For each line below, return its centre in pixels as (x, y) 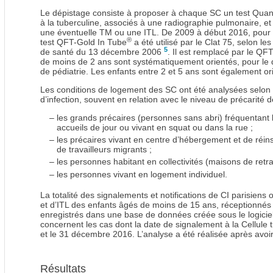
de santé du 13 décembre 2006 (102, 52)
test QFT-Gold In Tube (83, 42)
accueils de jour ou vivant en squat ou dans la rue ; (155, 128)
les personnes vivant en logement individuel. (142, 174)
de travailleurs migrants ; (104, 150)
